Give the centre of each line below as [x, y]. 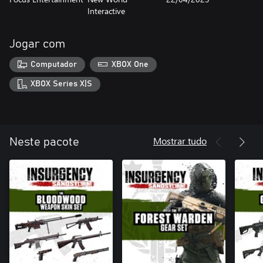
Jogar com [37, 44]
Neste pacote [44, 142]
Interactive [107, 11]
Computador [54, 64]
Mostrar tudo [180, 141]
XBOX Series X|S [62, 84]
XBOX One [130, 64]
